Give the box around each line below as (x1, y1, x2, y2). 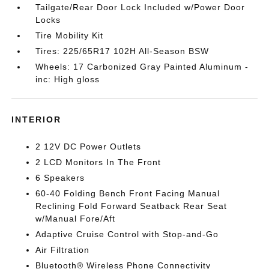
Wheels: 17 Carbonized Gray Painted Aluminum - (35, 62, 249, 71)
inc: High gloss (35, 74, 100, 84)
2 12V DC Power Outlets (35, 142, 142, 151)
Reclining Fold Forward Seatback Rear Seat (35, 201, 228, 211)
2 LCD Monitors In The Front (35, 157, 162, 167)
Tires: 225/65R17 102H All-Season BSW (35, 46, 210, 56)
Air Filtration (35, 245, 90, 255)
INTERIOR (11, 115, 62, 124)
